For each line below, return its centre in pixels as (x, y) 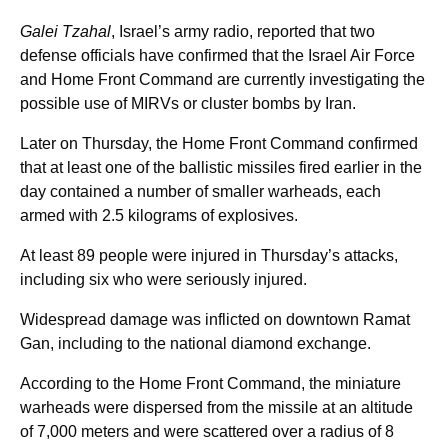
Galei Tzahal (65, 31)
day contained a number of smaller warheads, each (200, 191)
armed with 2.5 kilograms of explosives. (159, 215)
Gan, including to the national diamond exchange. (195, 343)
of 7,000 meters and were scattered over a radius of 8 (207, 431)
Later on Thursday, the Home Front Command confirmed (219, 143)
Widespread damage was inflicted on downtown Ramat (215, 319)
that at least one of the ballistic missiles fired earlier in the (221, 167)
